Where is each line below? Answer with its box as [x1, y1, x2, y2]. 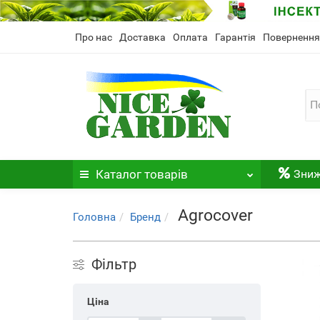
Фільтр [91, 256, 136, 273]
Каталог [96, 167, 141, 181]
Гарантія [215, 31, 256, 43]
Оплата [173, 31, 208, 43]
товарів [141, 167, 188, 181]
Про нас [75, 31, 112, 43]
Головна [73, 211, 116, 224]
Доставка [119, 31, 166, 43]
